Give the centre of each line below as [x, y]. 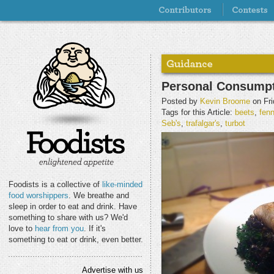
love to [22, 228]
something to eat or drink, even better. [76, 239]
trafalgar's [203, 124]
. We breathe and [99, 195]
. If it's [95, 228]
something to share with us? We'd [68, 217]
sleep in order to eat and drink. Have [73, 206]
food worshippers [39, 195]
